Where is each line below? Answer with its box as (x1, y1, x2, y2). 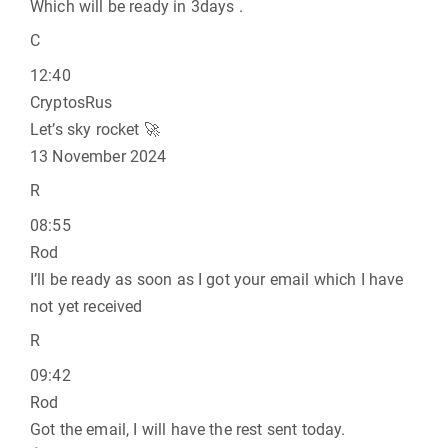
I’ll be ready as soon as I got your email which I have (30, 270, 404, 289)
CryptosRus (30, 93, 113, 112)
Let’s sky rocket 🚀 (30, 120, 160, 139)
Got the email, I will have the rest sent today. (30, 420, 346, 439)
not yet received (30, 297, 143, 316)
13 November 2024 (30, 147, 167, 166)
